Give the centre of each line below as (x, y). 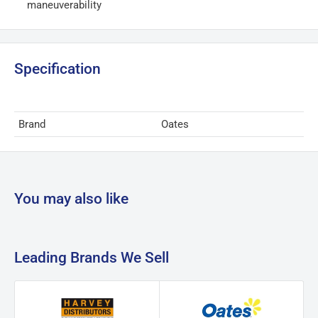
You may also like (71, 199)
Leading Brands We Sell (92, 258)
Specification (57, 68)
